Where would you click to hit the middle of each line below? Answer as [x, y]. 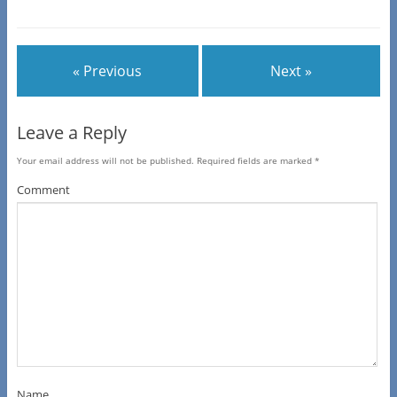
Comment [43, 190]
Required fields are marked [254, 161]
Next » [292, 71]
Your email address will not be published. [105, 161]
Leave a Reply [71, 133]
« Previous [108, 71]
